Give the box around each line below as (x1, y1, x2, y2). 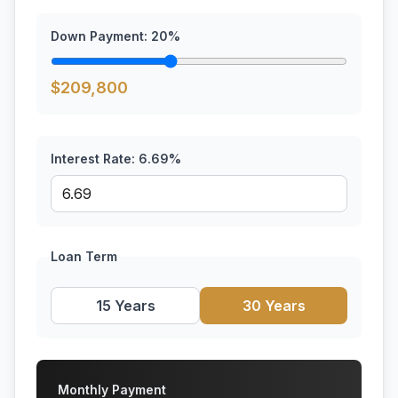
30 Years (242, 297, 306, 314)
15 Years (95, 297, 155, 314)
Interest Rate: (51, 151, 139, 166)
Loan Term (51, 249, 117, 264)
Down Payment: (51, 28, 151, 44)
